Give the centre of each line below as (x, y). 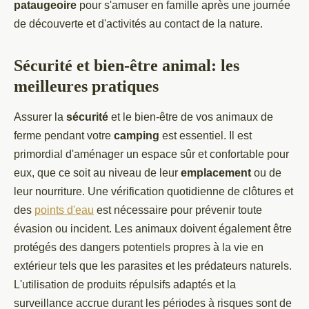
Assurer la (40, 117)
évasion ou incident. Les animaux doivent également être (153, 229)
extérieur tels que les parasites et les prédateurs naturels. (153, 266)
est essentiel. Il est (206, 136)
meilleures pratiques (86, 86)
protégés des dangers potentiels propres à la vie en (139, 247)
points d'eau (64, 210)
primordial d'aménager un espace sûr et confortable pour (151, 154)
